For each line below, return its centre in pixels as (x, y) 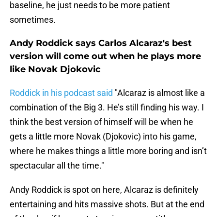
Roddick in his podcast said (61, 93)
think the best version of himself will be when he (101, 122)
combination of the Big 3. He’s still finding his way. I (107, 108)
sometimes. (33, 20)
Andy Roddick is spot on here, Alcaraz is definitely (104, 190)
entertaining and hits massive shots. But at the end (107, 204)
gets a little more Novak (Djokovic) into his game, (103, 137)
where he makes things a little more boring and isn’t (108, 151)
